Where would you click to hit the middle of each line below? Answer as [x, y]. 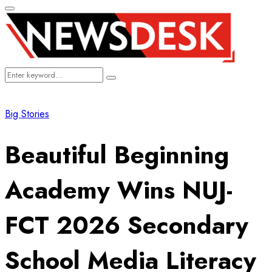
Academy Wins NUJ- [119, 190]
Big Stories [27, 114]
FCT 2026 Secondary [127, 225]
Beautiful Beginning [117, 155]
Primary [22, 14]
